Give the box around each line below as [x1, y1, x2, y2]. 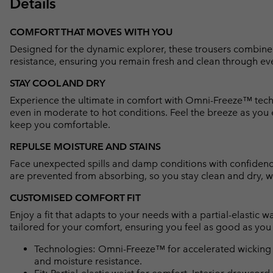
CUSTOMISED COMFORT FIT [10, 192, 141, 204]
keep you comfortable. [10, 119, 110, 131]
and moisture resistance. [34, 255, 142, 268]
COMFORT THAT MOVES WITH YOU [10, 26, 172, 38]
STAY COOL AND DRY [10, 77, 105, 90]
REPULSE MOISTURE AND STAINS [10, 141, 161, 153]
